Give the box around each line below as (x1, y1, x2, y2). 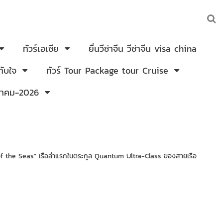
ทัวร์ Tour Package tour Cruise (46, 64, 168, 77)
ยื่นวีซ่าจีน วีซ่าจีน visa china (89, 42, 197, 55)
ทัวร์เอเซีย (23, 42, 59, 55)
